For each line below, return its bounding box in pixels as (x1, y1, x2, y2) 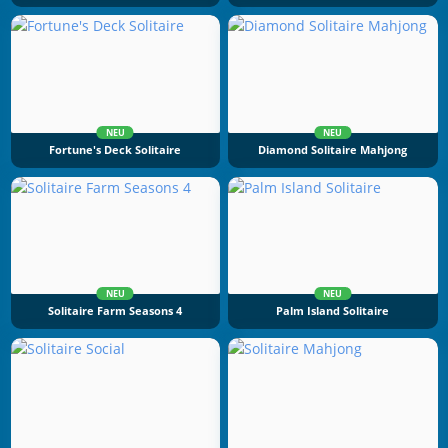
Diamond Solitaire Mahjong (258, 142, 408, 157)
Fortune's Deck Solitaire (49, 142, 182, 157)
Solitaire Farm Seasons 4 (48, 304, 183, 319)
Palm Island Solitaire (276, 304, 390, 319)
